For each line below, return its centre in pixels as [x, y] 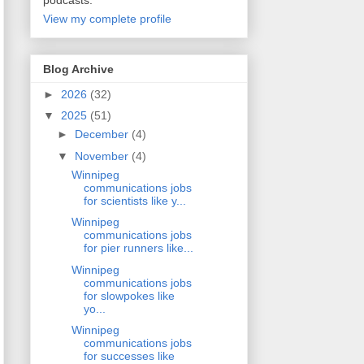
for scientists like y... [134, 200]
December [103, 134]
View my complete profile [107, 19]
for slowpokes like [129, 295]
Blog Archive [78, 69]
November [103, 156]
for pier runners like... [138, 248]
